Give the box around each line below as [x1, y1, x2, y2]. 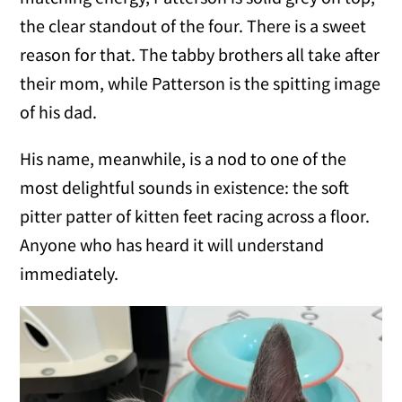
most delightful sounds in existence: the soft [20, 176, 350, 199]
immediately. [20, 262, 119, 285]
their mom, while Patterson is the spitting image [20, 72, 381, 95]
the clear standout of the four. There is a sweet [20, 14, 367, 38]
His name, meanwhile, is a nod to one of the [20, 147, 347, 170]
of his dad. [20, 100, 98, 124]
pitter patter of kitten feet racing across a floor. [20, 205, 371, 228]
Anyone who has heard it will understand [20, 233, 325, 257]
